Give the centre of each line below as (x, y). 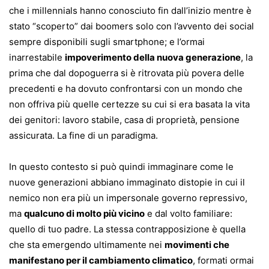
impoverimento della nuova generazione (153, 57)
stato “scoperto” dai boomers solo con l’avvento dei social (131, 26)
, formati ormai (223, 260)
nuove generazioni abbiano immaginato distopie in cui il (127, 182)
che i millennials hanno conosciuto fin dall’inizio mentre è (130, 10)
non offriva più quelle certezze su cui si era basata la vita (129, 104)
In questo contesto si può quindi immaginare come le (121, 166)
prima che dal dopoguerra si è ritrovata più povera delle (127, 73)
